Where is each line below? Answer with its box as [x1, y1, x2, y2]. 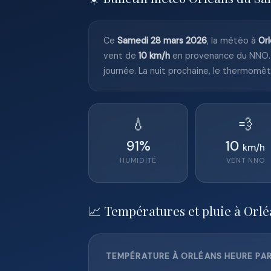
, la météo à [207, 35, 258, 46]
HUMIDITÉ [120, 156, 157, 165]
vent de [103, 50, 139, 61]
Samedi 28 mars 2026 [117, 35, 207, 46]
